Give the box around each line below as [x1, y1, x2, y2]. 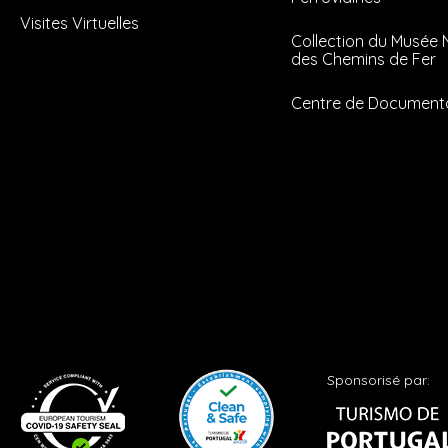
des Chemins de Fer [291, 49, 437, 70]
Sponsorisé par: [327, 371, 430, 390]
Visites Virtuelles [20, 13, 139, 34]
